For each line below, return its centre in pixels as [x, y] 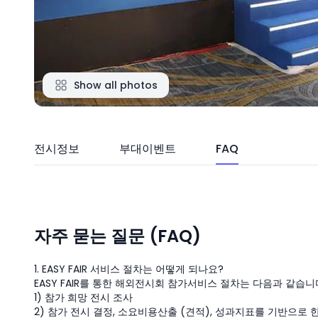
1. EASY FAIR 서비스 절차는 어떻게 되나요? [129, 269]
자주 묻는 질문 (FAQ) [117, 236]
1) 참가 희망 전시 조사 [83, 297]
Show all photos [116, 85]
